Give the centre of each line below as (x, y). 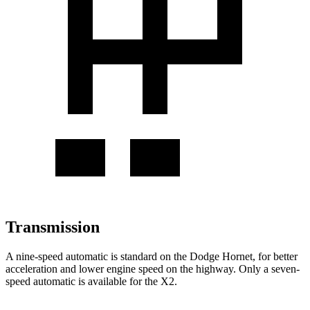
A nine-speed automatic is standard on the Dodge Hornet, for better (152, 256)
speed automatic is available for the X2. (91, 281)
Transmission (53, 227)
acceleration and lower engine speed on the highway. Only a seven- (153, 268)
